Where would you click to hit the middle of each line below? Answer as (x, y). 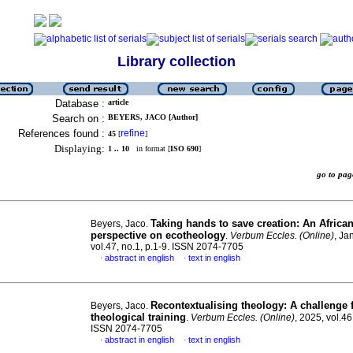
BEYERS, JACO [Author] (153, 117)
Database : (80, 104)
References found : (61, 134)
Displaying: (80, 149)
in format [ (150, 149)
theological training (138, 317)
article (118, 102)
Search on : (78, 119)
